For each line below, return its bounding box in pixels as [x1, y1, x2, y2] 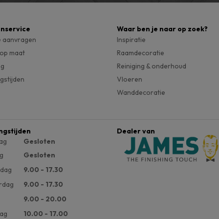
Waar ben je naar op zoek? [117, 24, 208, 33]
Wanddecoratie [117, 88, 165, 97]
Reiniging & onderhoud [117, 62, 186, 70]
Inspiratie [117, 35, 146, 44]
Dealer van [117, 127, 155, 135]
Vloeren [117, 75, 142, 84]
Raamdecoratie [117, 48, 164, 57]
